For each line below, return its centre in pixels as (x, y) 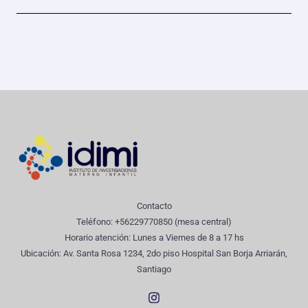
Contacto (154, 206)
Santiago (154, 269)
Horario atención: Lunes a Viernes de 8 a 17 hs (154, 238)
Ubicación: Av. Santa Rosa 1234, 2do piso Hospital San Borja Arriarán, (154, 254)
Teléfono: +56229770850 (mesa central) (154, 222)
